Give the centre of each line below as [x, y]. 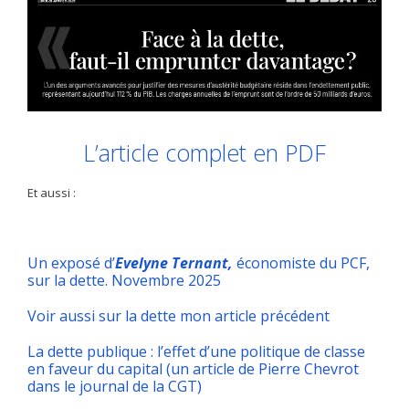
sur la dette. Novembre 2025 [124, 280]
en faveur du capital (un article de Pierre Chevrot [193, 368]
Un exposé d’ [71, 262]
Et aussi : [52, 192]
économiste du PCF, [301, 262]
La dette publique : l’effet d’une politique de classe [196, 351]
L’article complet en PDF [204, 152]
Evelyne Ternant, [174, 262]
